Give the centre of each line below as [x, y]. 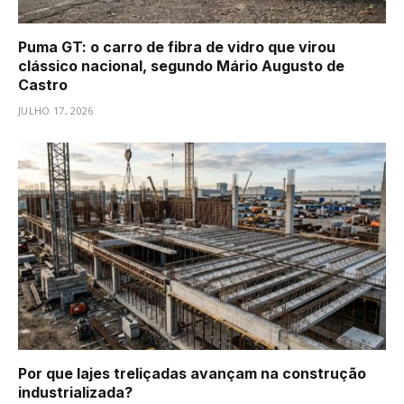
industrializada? [75, 392]
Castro [43, 85]
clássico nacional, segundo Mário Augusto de [181, 66]
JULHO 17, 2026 [56, 111]
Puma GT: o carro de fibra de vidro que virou [177, 47]
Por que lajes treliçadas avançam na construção [192, 373]
